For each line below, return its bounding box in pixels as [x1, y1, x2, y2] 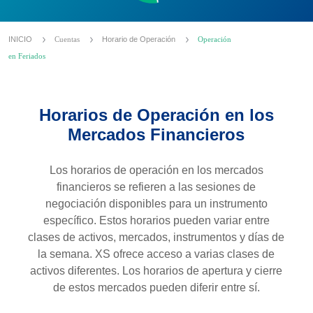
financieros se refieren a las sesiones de [57, 181, 256, 193]
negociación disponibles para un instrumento [45, 198, 268, 210]
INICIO [8, 35, 34, 43]
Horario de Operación [102, 35, 177, 43]
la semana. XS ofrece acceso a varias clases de [38, 248, 275, 260]
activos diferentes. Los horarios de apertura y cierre [30, 265, 283, 277]
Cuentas [54, 35, 82, 43]
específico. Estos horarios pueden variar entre [43, 214, 270, 226]
